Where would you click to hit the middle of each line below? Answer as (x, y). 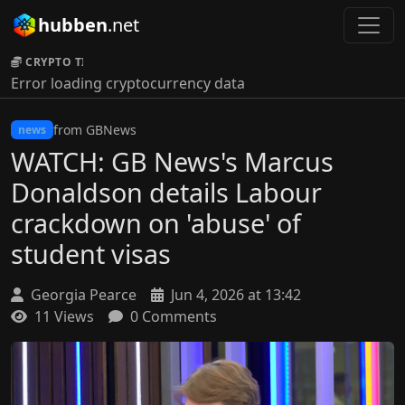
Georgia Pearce (82, 295)
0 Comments (172, 316)
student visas (91, 254)
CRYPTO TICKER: (73, 62)
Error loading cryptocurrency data (128, 83)
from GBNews (94, 130)
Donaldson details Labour (166, 192)
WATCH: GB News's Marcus (172, 161)
